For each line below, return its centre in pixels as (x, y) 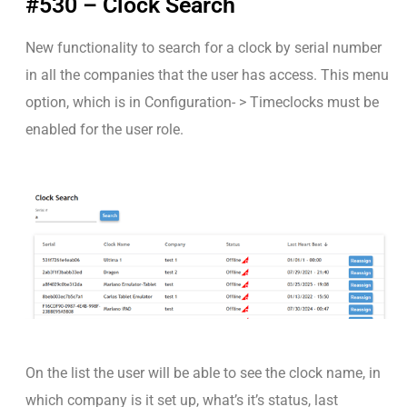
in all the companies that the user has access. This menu (207, 74)
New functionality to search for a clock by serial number (203, 47)
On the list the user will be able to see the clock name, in (203, 373)
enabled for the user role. (104, 129)
